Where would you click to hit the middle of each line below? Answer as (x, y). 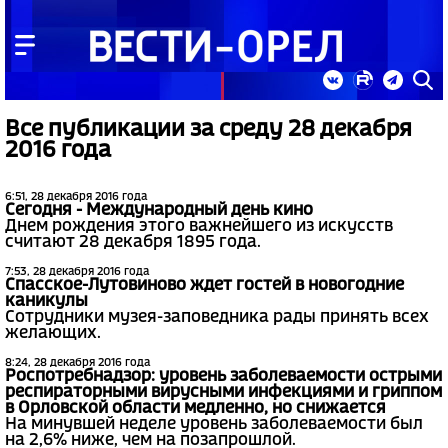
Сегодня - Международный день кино (159, 211)
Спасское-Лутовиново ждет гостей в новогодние (204, 286)
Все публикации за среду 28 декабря (208, 130)
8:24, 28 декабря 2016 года (77, 363)
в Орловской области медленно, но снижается (195, 409)
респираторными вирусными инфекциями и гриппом (223, 393)
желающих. (53, 334)
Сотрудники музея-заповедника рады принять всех (217, 318)
